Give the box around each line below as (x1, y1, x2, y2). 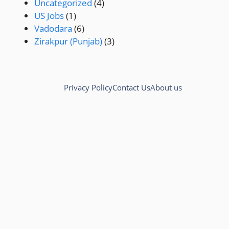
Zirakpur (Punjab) (34, 35, 102, 47)
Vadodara (34, 22, 72, 34)
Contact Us (112, 82, 150, 93)
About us (150, 82, 182, 93)
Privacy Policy (64, 82, 112, 93)
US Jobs (34, 9, 64, 21)
